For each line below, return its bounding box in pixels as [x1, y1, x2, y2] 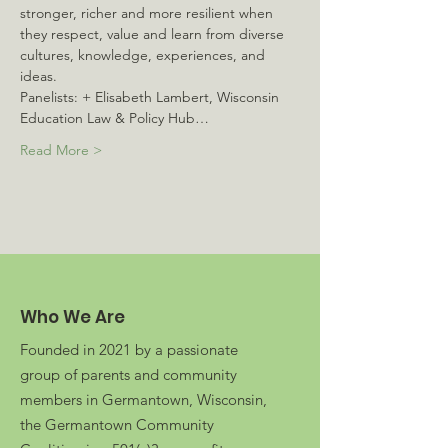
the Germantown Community [20, 415, 214, 434]
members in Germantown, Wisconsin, [20, 390, 267, 409]
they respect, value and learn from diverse [20, 25, 288, 43]
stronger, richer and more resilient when [20, 4, 277, 22]
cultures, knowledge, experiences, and [20, 46, 269, 64]
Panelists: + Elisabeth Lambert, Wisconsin [20, 88, 283, 106]
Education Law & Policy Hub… [20, 109, 209, 127]
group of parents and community [20, 365, 237, 384]
